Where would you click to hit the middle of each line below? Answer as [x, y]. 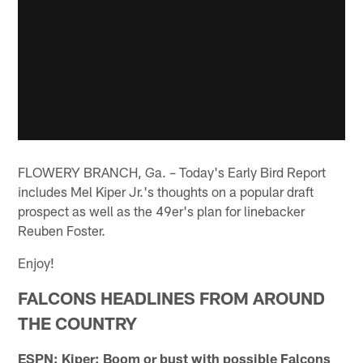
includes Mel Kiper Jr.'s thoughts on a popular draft [166, 191]
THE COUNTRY [78, 322]
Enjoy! [36, 262]
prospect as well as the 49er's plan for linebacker [162, 210]
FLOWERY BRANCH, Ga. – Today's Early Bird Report [172, 171]
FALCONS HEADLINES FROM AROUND [172, 297]
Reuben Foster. [62, 230]
